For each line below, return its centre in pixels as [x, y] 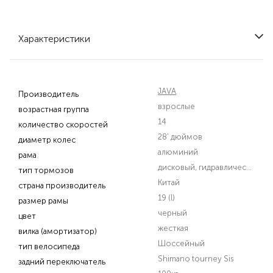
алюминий [178, 152]
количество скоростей [63, 125]
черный [172, 213]
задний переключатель [62, 262]
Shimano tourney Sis [196, 259]
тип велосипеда [49, 246]
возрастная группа [54, 109]
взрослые [176, 106]
